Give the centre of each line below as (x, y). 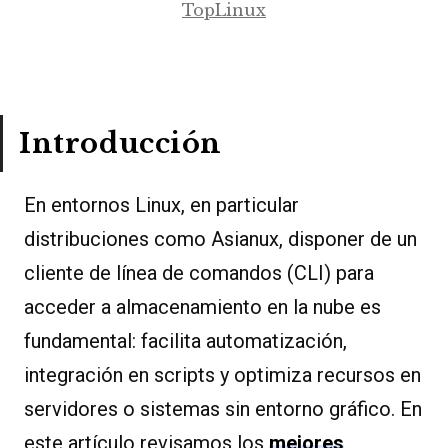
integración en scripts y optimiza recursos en (222, 374)
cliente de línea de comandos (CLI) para (199, 272)
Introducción (120, 143)
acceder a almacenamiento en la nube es (202, 306)
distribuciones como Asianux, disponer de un (220, 238)
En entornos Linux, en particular (161, 204)
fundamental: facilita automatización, (185, 340)
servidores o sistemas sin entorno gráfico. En (223, 408)
